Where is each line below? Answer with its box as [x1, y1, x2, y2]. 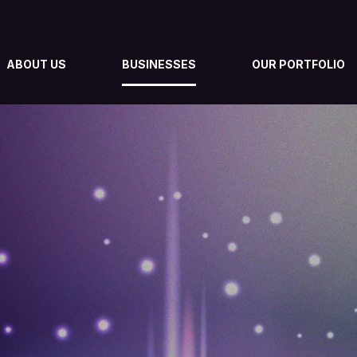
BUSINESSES [122, 57, 196, 71]
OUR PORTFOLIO [252, 57, 345, 71]
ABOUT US [6, 57, 66, 71]
